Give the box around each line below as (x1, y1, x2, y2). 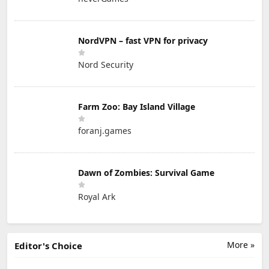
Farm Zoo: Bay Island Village (78, 101, 195, 113)
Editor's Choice (14, 239, 82, 252)
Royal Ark (78, 191, 115, 203)
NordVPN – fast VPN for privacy (78, 35, 208, 47)
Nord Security (78, 59, 133, 71)
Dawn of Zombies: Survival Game (78, 167, 214, 179)
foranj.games (78, 125, 131, 137)
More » (227, 238, 255, 250)
